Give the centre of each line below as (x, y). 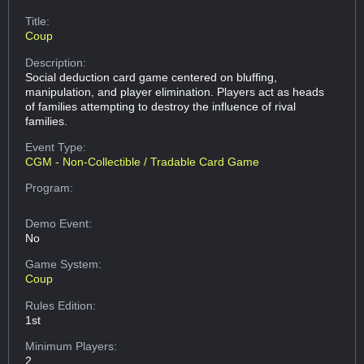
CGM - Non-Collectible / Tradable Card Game (143, 161)
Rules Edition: (61, 305)
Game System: (64, 264)
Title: (38, 22)
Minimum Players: (71, 346)
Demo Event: (59, 223)
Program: (50, 188)
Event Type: (56, 147)
